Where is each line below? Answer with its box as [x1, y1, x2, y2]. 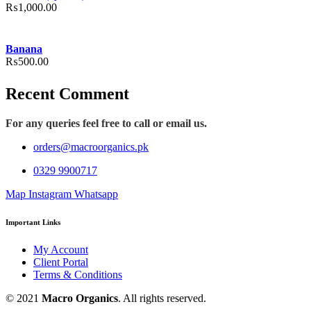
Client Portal [33, 255, 88, 268]
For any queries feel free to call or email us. [6, 117, 207, 129]
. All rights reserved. [118, 292, 206, 304]
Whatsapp [74, 187, 118, 200]
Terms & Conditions [33, 268, 122, 280]
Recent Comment [6, 84, 129, 103]
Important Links [6, 217, 60, 226]
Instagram [28, 187, 72, 200]
